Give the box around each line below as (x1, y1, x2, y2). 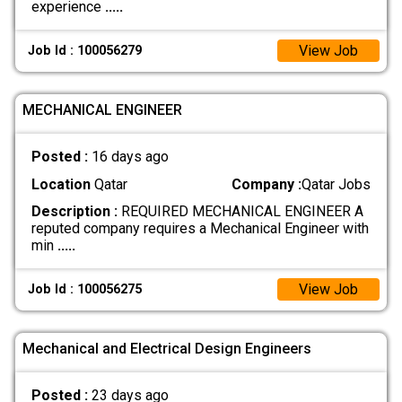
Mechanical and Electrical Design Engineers (22, 339, 311, 357)
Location (31, 175, 91, 193)
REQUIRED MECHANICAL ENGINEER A (117, 202, 363, 220)
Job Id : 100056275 (28, 282, 143, 298)
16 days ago (91, 148, 169, 166)
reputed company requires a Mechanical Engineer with (31, 219, 369, 237)
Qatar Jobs (301, 175, 371, 193)
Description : (31, 202, 118, 220)
